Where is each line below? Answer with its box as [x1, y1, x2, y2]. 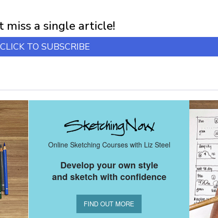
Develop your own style [60, 158, 158, 171]
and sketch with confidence [52, 170, 166, 183]
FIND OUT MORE [84, 199, 134, 208]
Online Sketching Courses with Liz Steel [48, 139, 170, 149]
